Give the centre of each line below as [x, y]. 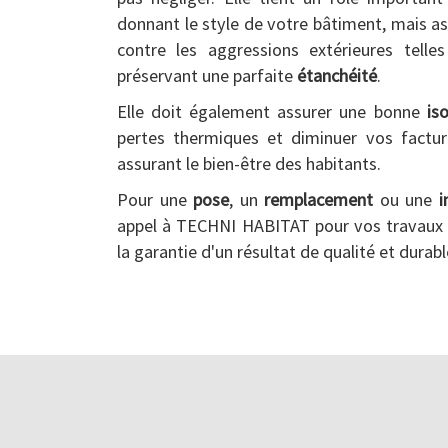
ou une [406, 199]
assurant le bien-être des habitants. [249, 163]
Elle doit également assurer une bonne [272, 111]
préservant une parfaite [207, 75]
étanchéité [337, 75]
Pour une [155, 199]
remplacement [319, 199]
